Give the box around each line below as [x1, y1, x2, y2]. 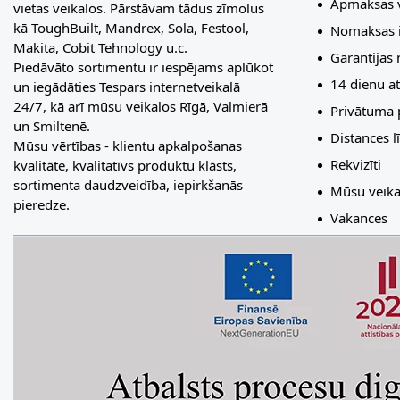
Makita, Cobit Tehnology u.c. [13, 37, 187, 56]
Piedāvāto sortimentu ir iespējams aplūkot [13, 57, 273, 76]
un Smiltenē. [13, 116, 90, 135]
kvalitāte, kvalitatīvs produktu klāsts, [13, 155, 237, 174]
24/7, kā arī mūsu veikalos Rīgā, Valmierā [13, 96, 268, 115]
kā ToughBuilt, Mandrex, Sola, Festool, [13, 18, 249, 37]
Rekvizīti [330, 155, 381, 173]
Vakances [330, 209, 387, 227]
